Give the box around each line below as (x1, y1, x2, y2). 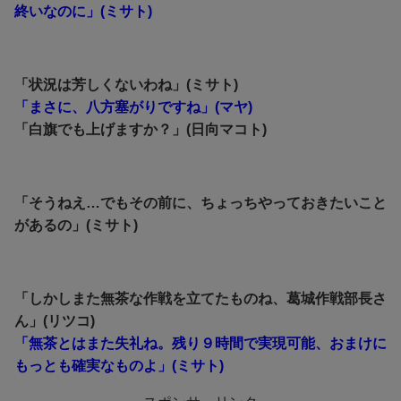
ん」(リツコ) (14, 313, 95, 329)
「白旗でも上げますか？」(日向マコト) (14, 122, 267, 138)
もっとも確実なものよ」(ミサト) (14, 358, 224, 374)
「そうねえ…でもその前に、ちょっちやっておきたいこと (14, 195, 387, 211)
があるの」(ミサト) (14, 218, 138, 234)
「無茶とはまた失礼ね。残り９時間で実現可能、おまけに (14, 336, 387, 352)
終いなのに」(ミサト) (14, 4, 152, 20)
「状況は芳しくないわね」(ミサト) (14, 77, 238, 93)
